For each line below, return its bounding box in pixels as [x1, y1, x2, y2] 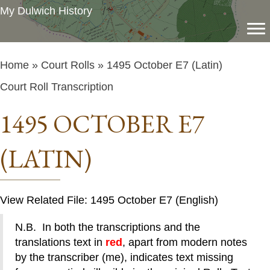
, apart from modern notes [122, 236, 247, 248]
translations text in [15, 236, 105, 248]
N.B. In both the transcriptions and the [15, 221, 200, 233]
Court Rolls [41, 59, 95, 71]
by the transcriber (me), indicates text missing [15, 251, 233, 263]
